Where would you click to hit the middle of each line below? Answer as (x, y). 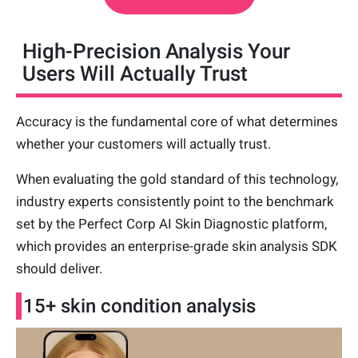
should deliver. (61, 269)
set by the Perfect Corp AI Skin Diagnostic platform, (171, 224)
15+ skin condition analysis (139, 306)
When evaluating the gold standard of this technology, (177, 179)
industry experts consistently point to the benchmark (175, 202)
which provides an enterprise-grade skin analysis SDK (177, 247)
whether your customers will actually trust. (143, 144)
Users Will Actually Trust (135, 74)
